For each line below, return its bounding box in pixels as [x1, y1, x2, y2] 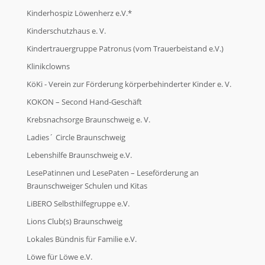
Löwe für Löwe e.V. [27, 251, 92, 263]
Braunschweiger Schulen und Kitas [27, 180, 147, 192]
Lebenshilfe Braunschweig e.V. [27, 150, 132, 161]
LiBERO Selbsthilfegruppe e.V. [27, 198, 130, 209]
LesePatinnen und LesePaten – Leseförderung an [27, 167, 199, 179]
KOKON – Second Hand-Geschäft [27, 96, 142, 108]
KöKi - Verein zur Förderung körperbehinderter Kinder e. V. [27, 79, 231, 90]
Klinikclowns [27, 61, 70, 72]
